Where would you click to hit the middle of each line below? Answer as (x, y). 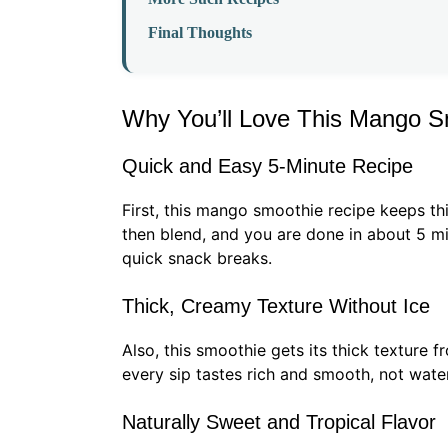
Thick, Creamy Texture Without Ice (276, 306)
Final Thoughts (200, 33)
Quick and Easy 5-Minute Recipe (267, 166)
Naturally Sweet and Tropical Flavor (279, 422)
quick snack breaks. (197, 258)
